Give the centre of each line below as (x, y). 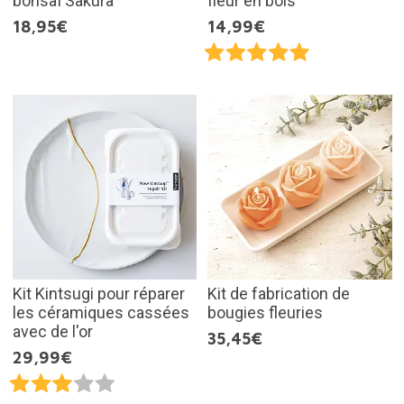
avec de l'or (52, 331)
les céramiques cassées (101, 312)
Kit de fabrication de (279, 293)
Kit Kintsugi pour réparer (98, 293)
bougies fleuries (265, 312)
